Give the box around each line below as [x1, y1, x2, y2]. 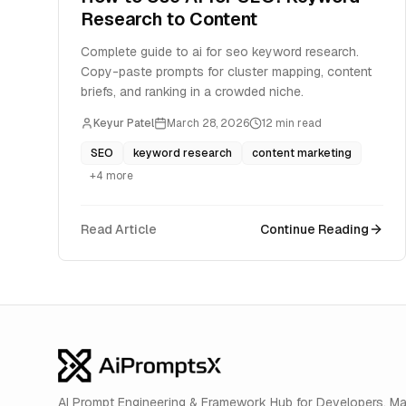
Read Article [81, 221, 157, 237]
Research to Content [81, 7, 257, 31]
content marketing [252, 146, 352, 160]
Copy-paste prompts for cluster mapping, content [81, 63, 372, 80]
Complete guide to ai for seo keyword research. [81, 43, 359, 60]
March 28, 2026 [167, 116, 249, 130]
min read [273, 116, 322, 130]
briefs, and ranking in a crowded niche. [81, 83, 304, 100]
